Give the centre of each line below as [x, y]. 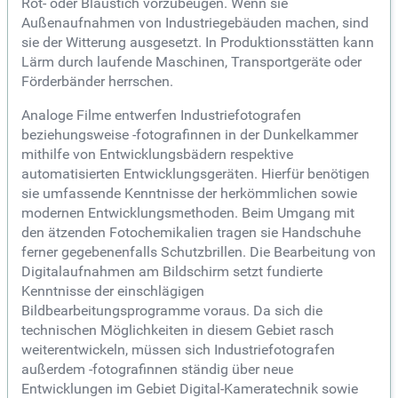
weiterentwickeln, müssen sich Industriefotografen [178, 350]
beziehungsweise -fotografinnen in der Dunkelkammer [190, 135]
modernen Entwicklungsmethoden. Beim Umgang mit [188, 213]
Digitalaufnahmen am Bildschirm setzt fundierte [172, 272]
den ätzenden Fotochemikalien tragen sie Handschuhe [191, 233]
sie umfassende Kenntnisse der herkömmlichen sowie [189, 194]
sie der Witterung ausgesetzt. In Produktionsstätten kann [198, 43]
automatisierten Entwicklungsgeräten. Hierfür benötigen [195, 174]
